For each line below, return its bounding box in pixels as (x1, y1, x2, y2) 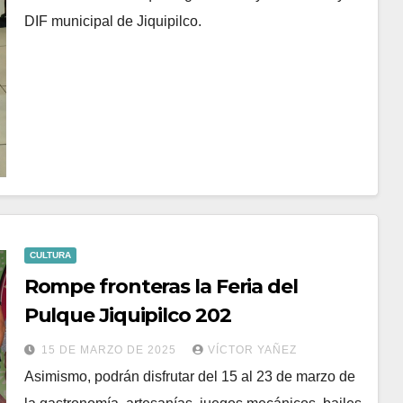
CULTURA (29, 249, 71, 260)
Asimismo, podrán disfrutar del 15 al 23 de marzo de (23, 368, 355, 384)
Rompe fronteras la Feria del (23, 273, 298, 299)
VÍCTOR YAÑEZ (207, 343, 297, 356)
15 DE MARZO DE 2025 (40, 343, 180, 356)
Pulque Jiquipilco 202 (23, 302, 231, 327)
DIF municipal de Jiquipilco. (23, 13, 201, 30)
